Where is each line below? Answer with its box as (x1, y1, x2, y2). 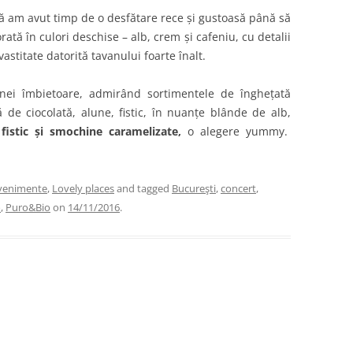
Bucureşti (172, 181, 216, 195)
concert (221, 181, 256, 195)
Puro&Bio (6, 200, 50, 214)
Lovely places (52, 181, 114, 195)
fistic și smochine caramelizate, (2, 124, 181, 139)
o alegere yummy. (181, 124, 291, 139)
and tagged (114, 181, 172, 195)
